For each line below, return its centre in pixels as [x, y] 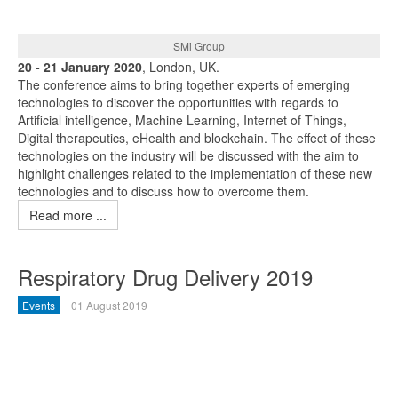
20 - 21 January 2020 [80, 67]
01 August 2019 [109, 305]
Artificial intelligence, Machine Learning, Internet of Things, [182, 120]
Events [39, 305]
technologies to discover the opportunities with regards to [178, 102]
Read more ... [68, 215]
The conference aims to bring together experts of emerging [184, 84]
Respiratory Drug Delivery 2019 [165, 277]
